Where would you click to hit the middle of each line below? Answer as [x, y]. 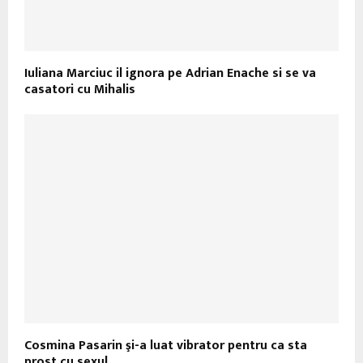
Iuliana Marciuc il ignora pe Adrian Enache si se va [170, 73]
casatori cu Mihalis [80, 89]
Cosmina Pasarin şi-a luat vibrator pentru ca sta [166, 346]
